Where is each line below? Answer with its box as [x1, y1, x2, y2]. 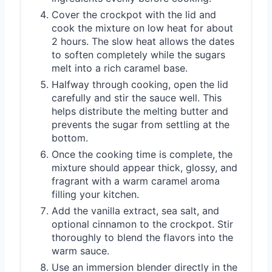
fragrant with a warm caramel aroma [52, 174, 220, 187]
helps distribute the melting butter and [52, 104, 228, 117]
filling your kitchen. [52, 188, 139, 200]
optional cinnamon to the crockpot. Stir [52, 217, 233, 230]
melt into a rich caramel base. [52, 61, 188, 74]
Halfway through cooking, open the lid [52, 78, 228, 90]
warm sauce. [52, 244, 109, 257]
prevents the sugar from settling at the [52, 118, 229, 131]
